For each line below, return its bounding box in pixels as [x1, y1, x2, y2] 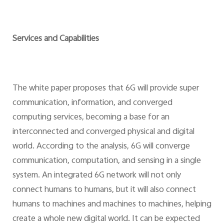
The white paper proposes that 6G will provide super [12, 81, 199, 96]
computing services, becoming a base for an [12, 110, 169, 125]
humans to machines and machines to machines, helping [12, 197, 211, 212]
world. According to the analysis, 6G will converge [12, 139, 190, 154]
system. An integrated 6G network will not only [12, 168, 181, 183]
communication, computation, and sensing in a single [12, 154, 201, 168]
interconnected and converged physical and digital [12, 125, 194, 139]
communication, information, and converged [12, 96, 172, 110]
